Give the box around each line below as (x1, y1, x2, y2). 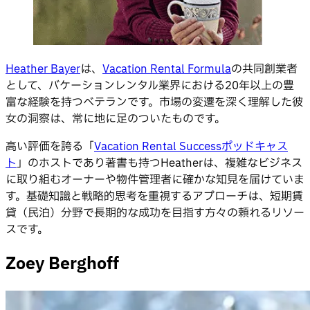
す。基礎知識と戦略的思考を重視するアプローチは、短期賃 (6, 188, 303, 206)
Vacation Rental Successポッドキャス (94, 138, 288, 156)
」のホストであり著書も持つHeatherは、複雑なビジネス (17, 155, 302, 172)
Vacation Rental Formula (102, 61, 231, 78)
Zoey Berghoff (6, 252, 119, 277)
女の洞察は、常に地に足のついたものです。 (6, 111, 226, 128)
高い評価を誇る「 (6, 138, 94, 156)
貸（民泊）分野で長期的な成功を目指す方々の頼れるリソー (6, 205, 304, 222)
